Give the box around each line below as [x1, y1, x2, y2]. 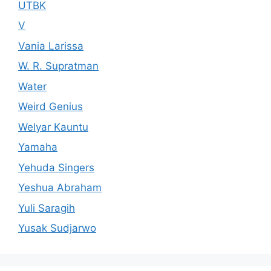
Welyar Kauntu [18, 120, 88, 133]
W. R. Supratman [18, 60, 99, 72]
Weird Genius [18, 100, 83, 113]
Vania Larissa [18, 39, 83, 52]
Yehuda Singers [18, 161, 94, 174]
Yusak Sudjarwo [18, 222, 96, 234]
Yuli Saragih [18, 201, 75, 214]
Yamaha [18, 141, 57, 153]
